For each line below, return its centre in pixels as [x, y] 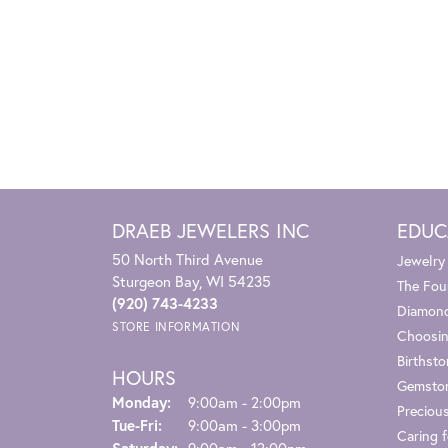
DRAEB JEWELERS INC [210, 230]
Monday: [141, 401]
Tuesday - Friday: [218, 423]
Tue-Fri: [137, 424]
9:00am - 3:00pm [244, 424]
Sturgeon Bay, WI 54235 [191, 280]
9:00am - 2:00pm [244, 401]
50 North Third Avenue [187, 258]
